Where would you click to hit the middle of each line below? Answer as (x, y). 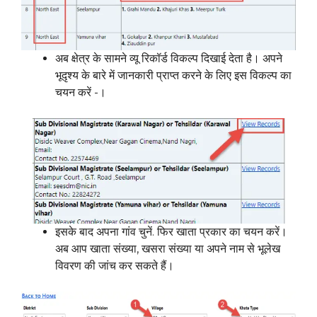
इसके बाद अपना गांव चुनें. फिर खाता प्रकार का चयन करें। (171, 232)
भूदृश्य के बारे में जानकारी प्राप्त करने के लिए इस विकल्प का (173, 76)
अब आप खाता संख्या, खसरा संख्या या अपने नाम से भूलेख (168, 249)
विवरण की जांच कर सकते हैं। (115, 266)
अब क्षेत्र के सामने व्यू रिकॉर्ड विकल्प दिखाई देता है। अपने (169, 59)
